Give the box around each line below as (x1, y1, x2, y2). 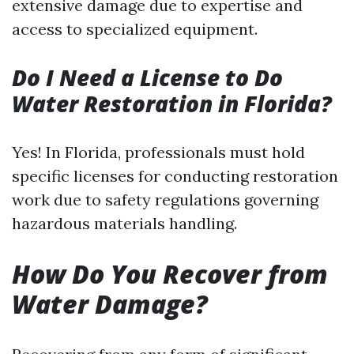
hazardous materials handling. (12, 213, 237, 233)
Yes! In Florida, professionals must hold (12, 141, 305, 162)
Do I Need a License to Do (12, 62, 283, 92)
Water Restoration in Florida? (12, 88, 332, 119)
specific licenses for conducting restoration (12, 165, 338, 186)
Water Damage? (12, 286, 208, 321)
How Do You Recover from (12, 256, 328, 291)
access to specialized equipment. (12, 18, 258, 39)
